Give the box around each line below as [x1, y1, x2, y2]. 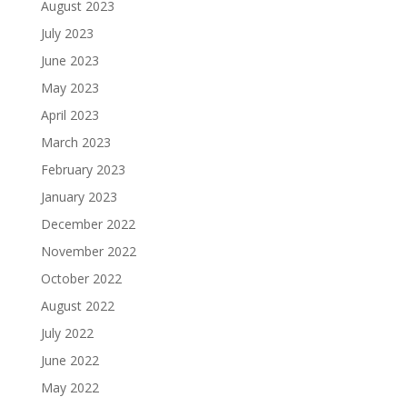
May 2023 [40, 78, 99, 96]
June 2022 [40, 351, 99, 369]
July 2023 [40, 24, 94, 42]
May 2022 [40, 378, 99, 396]
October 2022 [40, 269, 122, 287]
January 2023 [40, 187, 117, 205]
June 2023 [40, 51, 99, 69]
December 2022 [40, 214, 135, 233]
